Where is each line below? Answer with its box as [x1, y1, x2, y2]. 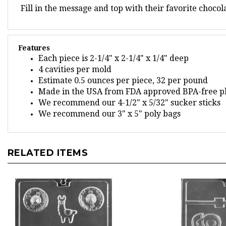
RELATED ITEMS [8, 137, 88, 148]
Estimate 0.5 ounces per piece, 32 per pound [38, 65, 208, 75]
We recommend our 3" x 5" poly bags [38, 98, 181, 108]
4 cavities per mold [38, 54, 111, 64]
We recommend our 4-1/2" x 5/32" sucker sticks [38, 87, 220, 97]
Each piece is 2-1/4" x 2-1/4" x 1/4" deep [38, 43, 189, 52]
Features [18, 33, 50, 41]
